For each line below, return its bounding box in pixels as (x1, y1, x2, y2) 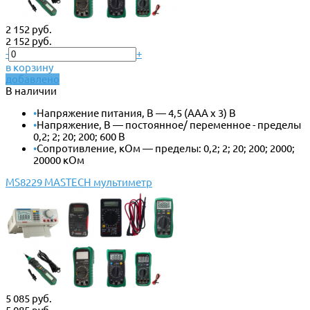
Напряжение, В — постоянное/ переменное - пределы (37, 118, 301, 131)
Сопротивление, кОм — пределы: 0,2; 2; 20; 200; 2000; (37, 142, 295, 154)
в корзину (6, 61, 53, 73)
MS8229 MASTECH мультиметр (6, 176, 152, 188)
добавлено (6, 73, 60, 85)
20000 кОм (33, 154, 84, 166)
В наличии (6, 84, 57, 97)
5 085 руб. (6, 292, 52, 304)
